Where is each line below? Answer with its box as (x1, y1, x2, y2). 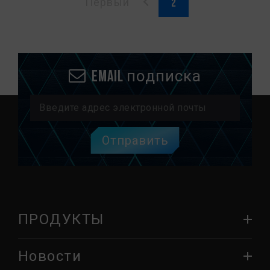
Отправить (101, 134, 169, 148)
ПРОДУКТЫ (18, 211, 104, 228)
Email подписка (92, 67, 201, 86)
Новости (18, 248, 82, 265)
